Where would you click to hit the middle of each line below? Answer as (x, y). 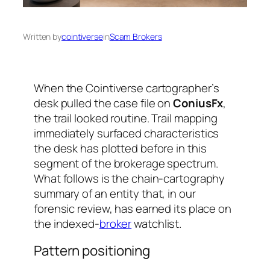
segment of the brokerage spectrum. (126, 163)
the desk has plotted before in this (120, 148)
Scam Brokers (136, 36)
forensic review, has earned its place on (133, 208)
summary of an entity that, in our (115, 193)
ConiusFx (198, 103)
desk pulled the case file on (104, 103)
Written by (42, 36)
